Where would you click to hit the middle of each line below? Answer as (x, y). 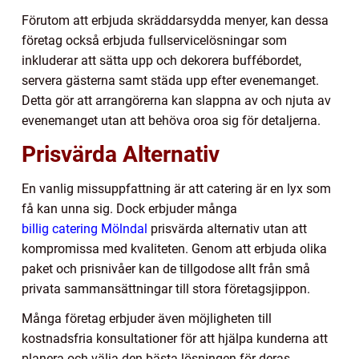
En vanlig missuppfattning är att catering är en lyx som (176, 188)
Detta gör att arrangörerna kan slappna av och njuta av (176, 100)
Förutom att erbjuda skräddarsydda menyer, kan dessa (175, 20)
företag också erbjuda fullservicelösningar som (154, 40)
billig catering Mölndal (85, 228)
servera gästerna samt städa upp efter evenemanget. (170, 80)
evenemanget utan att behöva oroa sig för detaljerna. (171, 120)
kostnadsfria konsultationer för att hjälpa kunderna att (175, 338)
